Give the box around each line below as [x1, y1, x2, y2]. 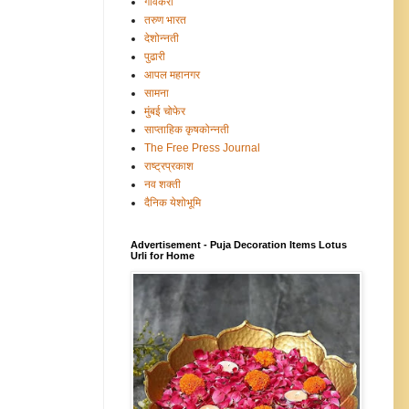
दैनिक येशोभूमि [144, 195, 201, 209]
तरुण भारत [144, 13, 186, 26]
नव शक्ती [144, 177, 181, 191]
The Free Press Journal [144, 141, 260, 154]
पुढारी [144, 49, 165, 63]
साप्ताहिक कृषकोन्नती [144, 122, 229, 136]
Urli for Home [131, 249, 194, 261]
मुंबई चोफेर [144, 104, 185, 118]
